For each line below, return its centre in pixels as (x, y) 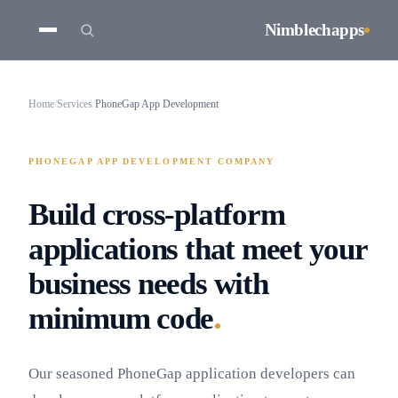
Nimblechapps (314, 30)
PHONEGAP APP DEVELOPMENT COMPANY (152, 161)
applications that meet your (198, 249)
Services (75, 104)
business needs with (148, 284)
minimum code (121, 318)
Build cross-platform (157, 215)
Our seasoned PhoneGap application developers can (192, 374)
